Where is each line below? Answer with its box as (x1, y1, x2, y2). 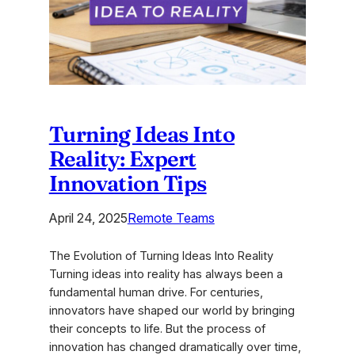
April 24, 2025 (48, 209, 128, 226)
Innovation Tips (48, 169, 207, 197)
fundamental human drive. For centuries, (48, 284, 263, 300)
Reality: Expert (48, 144, 197, 172)
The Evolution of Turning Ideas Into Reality (48, 248, 273, 263)
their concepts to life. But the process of (48, 321, 265, 336)
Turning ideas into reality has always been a (48, 266, 283, 281)
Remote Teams (127, 209, 215, 226)
